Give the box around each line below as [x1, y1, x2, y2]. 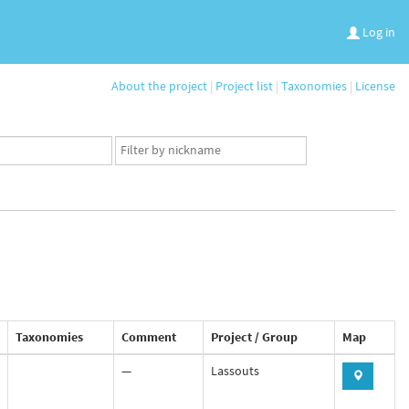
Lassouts [211, 362, 259, 379]
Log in [360, 23, 395, 40]
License [355, 78, 395, 94]
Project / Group [211, 329, 298, 345]
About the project [111, 78, 207, 94]
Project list [215, 78, 273, 94]
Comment [121, 329, 176, 345]
